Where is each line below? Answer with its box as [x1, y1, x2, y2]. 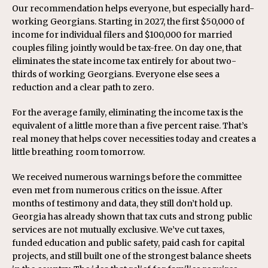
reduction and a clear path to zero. [12, 81, 154, 93]
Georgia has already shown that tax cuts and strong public [12, 211, 252, 222]
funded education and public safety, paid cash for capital [12, 237, 245, 248]
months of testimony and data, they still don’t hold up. [12, 197, 232, 209]
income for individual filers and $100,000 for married [12, 29, 232, 40]
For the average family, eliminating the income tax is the [12, 106, 243, 118]
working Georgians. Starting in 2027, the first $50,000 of [12, 16, 245, 27]
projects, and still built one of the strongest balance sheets [12, 250, 251, 261]
